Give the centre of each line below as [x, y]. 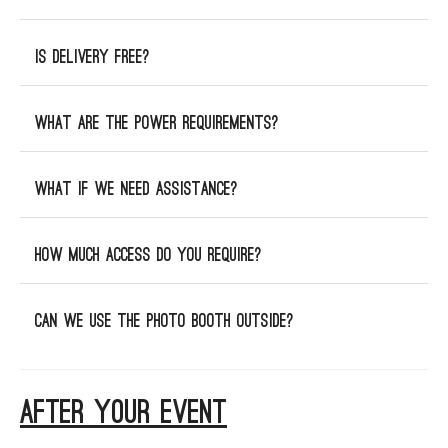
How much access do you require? [148, 255]
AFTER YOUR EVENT [123, 413]
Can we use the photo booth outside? [164, 321]
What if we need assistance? [136, 189]
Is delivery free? [92, 57]
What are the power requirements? [157, 123]
